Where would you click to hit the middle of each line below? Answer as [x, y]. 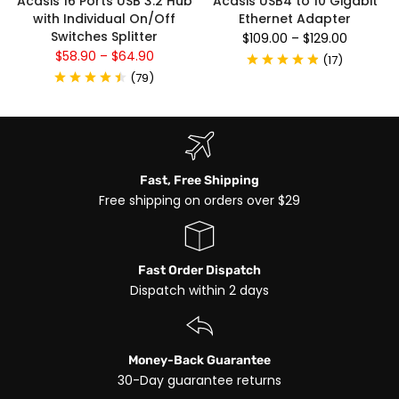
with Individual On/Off [104, 19]
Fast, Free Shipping [199, 181]
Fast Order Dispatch [199, 271]
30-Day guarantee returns [199, 381]
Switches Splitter [104, 37]
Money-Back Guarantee [199, 361]
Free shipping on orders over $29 [199, 201]
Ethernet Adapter [295, 19]
